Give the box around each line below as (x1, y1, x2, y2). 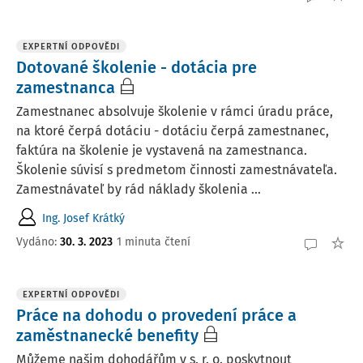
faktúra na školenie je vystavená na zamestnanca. (16, 143, 307, 158)
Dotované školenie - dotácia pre (16, 58, 257, 77)
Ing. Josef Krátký (42, 211, 125, 225)
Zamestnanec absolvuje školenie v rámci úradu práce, (16, 104, 333, 119)
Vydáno (16, 234, 54, 249)
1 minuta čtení (117, 234, 190, 249)
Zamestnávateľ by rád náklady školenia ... (16, 181, 261, 197)
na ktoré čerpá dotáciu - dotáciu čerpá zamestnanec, (16, 123, 329, 139)
